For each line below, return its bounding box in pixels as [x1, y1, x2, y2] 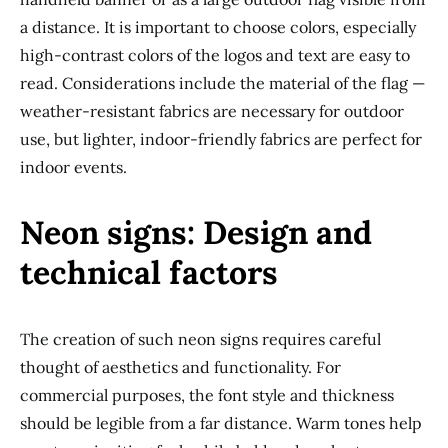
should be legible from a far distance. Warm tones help [20, 413, 422, 433]
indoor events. [20, 157, 127, 177]
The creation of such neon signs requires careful [20, 329, 381, 349]
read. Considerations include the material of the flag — [20, 73, 425, 93]
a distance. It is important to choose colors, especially [20, 17, 416, 37]
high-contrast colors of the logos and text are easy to [20, 45, 410, 65]
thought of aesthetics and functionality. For [20, 357, 341, 377]
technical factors [20, 252, 278, 293]
